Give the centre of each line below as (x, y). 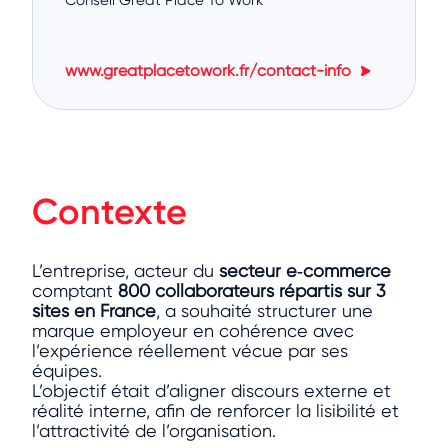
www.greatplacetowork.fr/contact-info (210, 70)
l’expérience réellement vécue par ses (190, 351)
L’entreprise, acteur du (125, 271)
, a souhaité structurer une (264, 311)
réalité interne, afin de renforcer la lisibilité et (215, 411)
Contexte (109, 211)
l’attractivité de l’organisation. (154, 431)
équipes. (67, 371)
